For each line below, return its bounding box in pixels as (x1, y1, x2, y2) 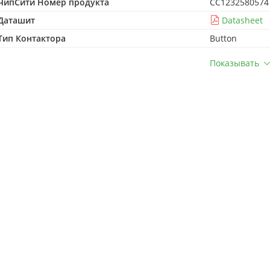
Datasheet (222, 14, 263, 26)
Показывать (210, 57, 259, 69)
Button (210, 33, 237, 44)
